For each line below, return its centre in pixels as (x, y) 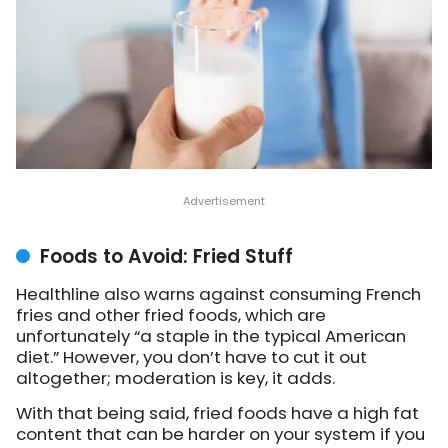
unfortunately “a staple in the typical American (211, 335)
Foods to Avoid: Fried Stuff (166, 256)
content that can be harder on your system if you (220, 433)
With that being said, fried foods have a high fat (217, 412)
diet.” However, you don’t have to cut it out (191, 356)
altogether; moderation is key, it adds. (175, 377)
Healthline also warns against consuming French (218, 293)
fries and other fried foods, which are (171, 314)
